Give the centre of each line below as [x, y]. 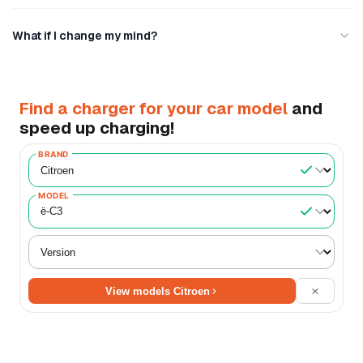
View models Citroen [157, 291]
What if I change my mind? [85, 36]
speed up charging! [97, 128]
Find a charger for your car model [154, 108]
